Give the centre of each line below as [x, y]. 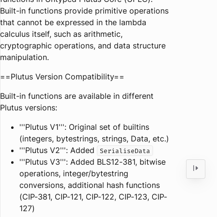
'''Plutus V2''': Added [58, 150]
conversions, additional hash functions [90, 185]
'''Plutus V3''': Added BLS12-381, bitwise [93, 162]
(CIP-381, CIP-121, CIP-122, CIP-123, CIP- [93, 197]
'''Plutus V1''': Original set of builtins [84, 127]
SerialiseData [125, 151]
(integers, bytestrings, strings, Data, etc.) [94, 139]
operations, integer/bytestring [74, 173]
